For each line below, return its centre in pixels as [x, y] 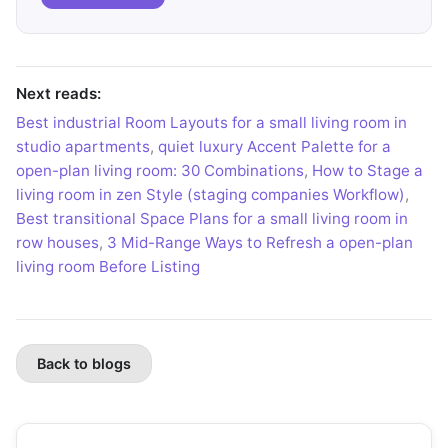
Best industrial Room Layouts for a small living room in [211, 122]
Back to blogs [84, 363]
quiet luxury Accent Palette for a [274, 146]
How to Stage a [367, 170]
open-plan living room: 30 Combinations [160, 170]
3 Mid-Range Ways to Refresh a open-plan [260, 242]
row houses [57, 242]
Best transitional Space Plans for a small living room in [212, 218]
